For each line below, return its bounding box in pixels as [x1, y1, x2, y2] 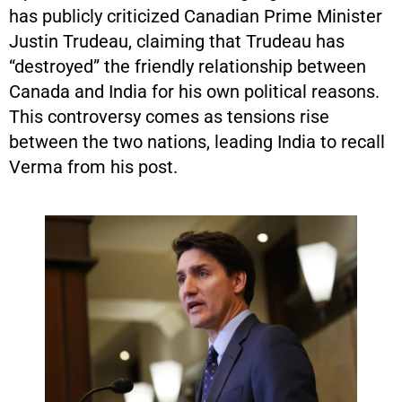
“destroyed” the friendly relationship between [9, 56, 366, 77]
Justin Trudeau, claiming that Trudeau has [9, 31, 345, 52]
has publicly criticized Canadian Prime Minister [9, 5, 382, 27]
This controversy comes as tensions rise [9, 106, 329, 127]
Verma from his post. [9, 156, 178, 178]
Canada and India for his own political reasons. [9, 81, 380, 102]
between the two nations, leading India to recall [9, 131, 385, 153]
